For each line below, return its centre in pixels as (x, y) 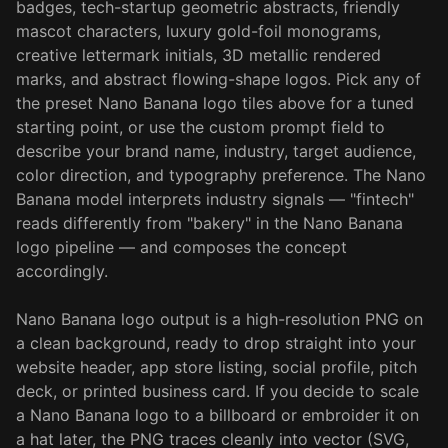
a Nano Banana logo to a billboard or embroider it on (217, 415)
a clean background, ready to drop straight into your (216, 343)
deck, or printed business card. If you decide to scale (217, 391)
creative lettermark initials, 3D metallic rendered (198, 55)
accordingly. (62, 271)
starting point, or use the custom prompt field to (200, 127)
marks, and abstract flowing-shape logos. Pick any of (218, 79)
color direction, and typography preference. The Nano (221, 175)
